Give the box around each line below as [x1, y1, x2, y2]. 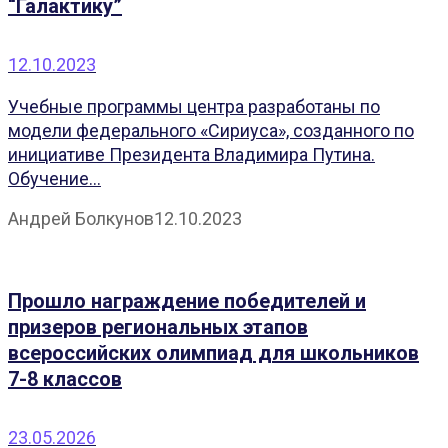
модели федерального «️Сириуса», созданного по [8, 119, 414, 141]
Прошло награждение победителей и [8, 289, 366, 314]
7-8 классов [8, 367, 122, 392]
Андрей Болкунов [8, 207, 154, 229]
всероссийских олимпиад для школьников [8, 341, 419, 366]
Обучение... [8, 167, 101, 189]
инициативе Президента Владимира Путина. [8, 143, 375, 165]
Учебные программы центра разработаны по [8, 95, 380, 117]
